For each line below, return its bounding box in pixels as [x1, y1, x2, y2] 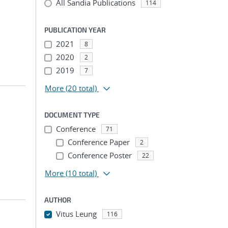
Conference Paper [67, 137, 130, 147]
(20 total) [66, 83, 97, 93]
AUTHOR [44, 195, 71, 204]
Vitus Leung [55, 209, 97, 219]
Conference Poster [67, 150, 132, 160]
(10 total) [66, 168, 97, 178]
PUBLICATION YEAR [44, 25, 106, 34]
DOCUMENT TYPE [44, 110, 100, 119]
